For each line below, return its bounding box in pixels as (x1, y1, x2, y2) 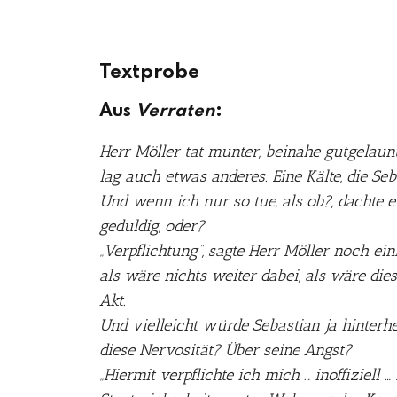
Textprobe (99, 63, 199, 82)
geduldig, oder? (99, 216, 205, 236)
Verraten (136, 103, 215, 121)
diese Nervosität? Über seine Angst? (99, 340, 352, 360)
